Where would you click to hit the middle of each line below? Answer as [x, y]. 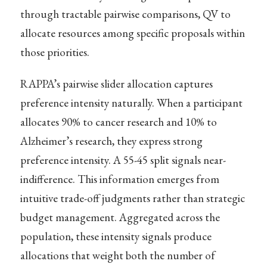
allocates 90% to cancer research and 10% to [118, 122]
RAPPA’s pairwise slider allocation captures [116, 84]
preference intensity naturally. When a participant [131, 103]
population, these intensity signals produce [116, 237]
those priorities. [55, 52]
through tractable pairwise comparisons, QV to [125, 14]
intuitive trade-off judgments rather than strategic [132, 198]
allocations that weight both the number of [117, 256]
